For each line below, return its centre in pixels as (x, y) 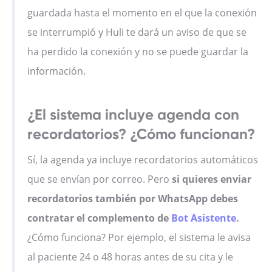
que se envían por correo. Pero (100, 179)
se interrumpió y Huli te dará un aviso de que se (137, 32)
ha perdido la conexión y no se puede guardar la (138, 52)
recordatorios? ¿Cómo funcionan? (141, 134)
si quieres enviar (212, 179)
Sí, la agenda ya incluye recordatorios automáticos (143, 160)
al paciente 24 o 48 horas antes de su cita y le (130, 257)
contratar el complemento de (99, 218)
